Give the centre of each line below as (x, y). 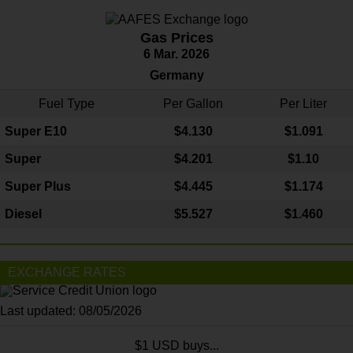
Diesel (23, 214)
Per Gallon (193, 103)
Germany (176, 75)
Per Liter (303, 103)
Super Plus (38, 186)
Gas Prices (176, 37)
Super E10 (36, 131)
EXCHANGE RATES (67, 272)
